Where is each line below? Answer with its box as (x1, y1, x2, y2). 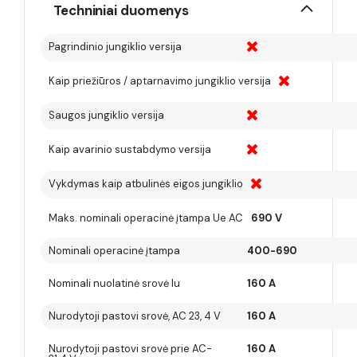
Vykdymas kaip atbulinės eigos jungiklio (49, 177, 243, 190)
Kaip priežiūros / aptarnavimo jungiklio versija (49, 74, 271, 88)
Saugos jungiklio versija (49, 108, 164, 122)
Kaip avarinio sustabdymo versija (49, 143, 211, 156)
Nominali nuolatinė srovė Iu (49, 277, 180, 290)
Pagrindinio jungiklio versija (49, 40, 182, 53)
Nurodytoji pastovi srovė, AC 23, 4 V (49, 309, 221, 323)
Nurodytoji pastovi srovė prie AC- (49, 342, 212, 355)
